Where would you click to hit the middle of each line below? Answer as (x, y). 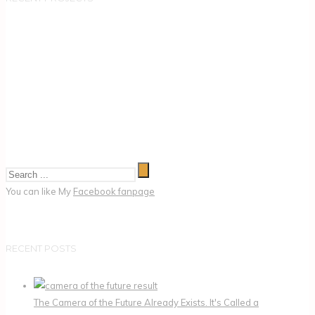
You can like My (39, 191)
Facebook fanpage (114, 191)
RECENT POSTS (41, 248)
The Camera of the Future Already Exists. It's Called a (146, 303)
